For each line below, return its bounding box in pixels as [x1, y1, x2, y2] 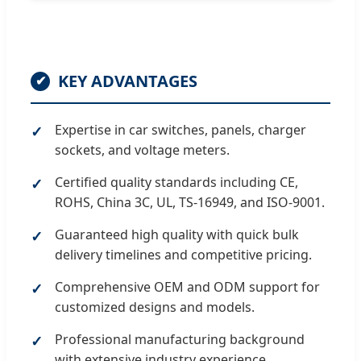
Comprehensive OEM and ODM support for [55, 277, 320, 296]
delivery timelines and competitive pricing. [55, 245, 312, 263]
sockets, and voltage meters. [55, 140, 230, 159]
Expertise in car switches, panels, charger [55, 120, 306, 139]
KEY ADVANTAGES [58, 69, 197, 92]
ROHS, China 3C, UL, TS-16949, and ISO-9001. [55, 193, 325, 211]
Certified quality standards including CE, [55, 172, 298, 191]
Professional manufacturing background [55, 330, 305, 348]
